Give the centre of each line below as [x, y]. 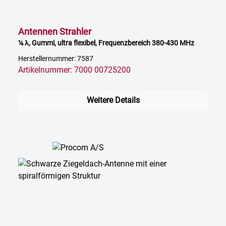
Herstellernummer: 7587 [56, 59]
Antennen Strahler [55, 32]
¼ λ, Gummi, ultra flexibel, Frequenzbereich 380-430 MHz [106, 43]
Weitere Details [113, 100]
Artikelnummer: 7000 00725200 [74, 70]
